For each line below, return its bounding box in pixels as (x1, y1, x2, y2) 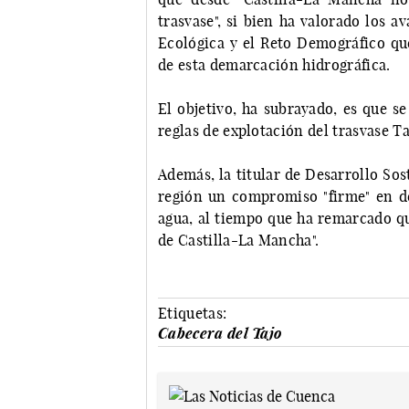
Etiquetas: (158, 304, 227, 323)
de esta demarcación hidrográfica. (158, 56, 391, 75)
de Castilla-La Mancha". (158, 231, 320, 250)
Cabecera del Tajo (158, 324, 282, 343)
